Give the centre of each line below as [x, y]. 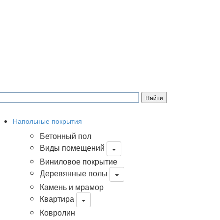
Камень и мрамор [72, 187]
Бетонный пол [66, 136]
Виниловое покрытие [79, 161]
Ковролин [57, 212]
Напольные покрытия [47, 121]
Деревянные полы [74, 173]
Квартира [57, 199]
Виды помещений [72, 148]
